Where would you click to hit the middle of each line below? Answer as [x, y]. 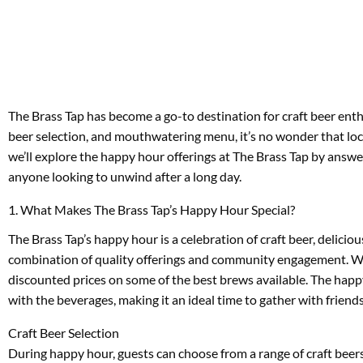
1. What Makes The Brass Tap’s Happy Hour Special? [152, 209]
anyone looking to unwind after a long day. [125, 176]
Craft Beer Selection [64, 333]
